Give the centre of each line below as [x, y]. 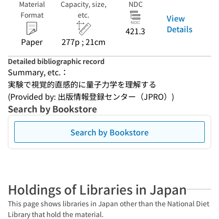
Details [180, 29]
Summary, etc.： [38, 72]
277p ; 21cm [84, 42]
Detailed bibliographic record [56, 61]
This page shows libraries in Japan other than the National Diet [109, 203]
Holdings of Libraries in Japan [97, 189]
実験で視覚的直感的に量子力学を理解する [82, 84]
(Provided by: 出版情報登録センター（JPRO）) [91, 96]
